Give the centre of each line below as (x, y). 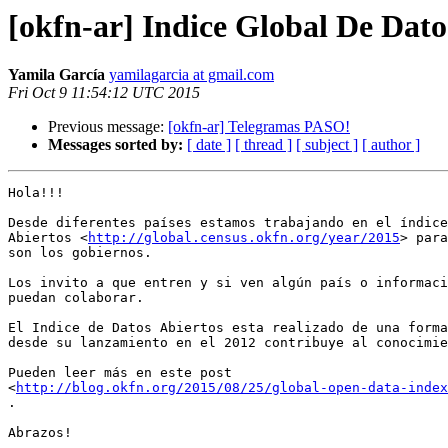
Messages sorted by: (115, 145)
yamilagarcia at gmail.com (191, 75)
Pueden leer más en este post (120, 373)
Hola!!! (36, 193)
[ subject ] (327, 145)
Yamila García (56, 75)
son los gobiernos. (80, 253)
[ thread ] (263, 145)
